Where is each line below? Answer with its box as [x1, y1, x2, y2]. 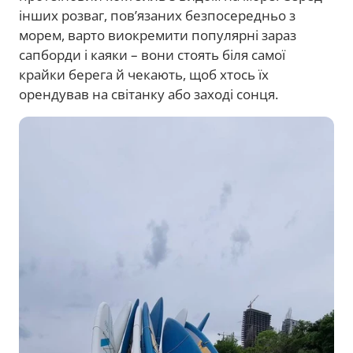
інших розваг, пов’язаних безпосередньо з [19, 6, 295, 24]
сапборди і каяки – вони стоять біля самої [19, 45, 285, 64]
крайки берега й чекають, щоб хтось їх [19, 65, 269, 84]
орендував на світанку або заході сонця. [19, 84, 281, 103]
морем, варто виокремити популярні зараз [19, 25, 296, 44]
